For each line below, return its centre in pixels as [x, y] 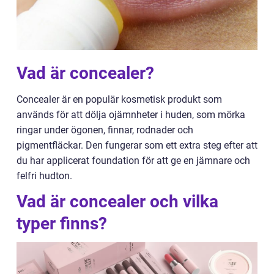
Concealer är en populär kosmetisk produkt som [119, 99]
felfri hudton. [44, 176]
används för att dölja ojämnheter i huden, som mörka [131, 115]
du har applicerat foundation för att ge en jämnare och [133, 161]
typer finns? [62, 224]
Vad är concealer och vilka [117, 202]
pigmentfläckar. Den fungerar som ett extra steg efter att [137, 145]
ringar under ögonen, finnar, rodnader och [105, 130]
